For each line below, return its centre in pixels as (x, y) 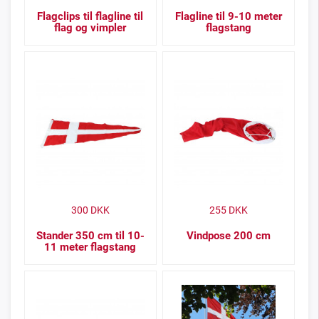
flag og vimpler (90, 28)
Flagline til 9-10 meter (228, 17)
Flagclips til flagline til (90, 17)
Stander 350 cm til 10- (90, 236)
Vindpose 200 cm (228, 236)
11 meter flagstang (90, 247)
